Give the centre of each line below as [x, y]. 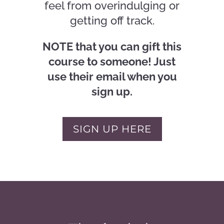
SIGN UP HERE [112, 129]
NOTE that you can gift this [112, 46]
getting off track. [112, 20]
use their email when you [112, 76]
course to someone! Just [112, 61]
